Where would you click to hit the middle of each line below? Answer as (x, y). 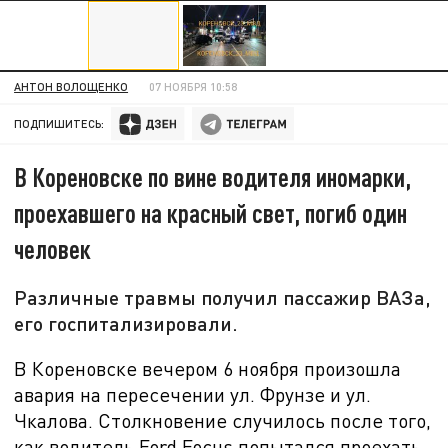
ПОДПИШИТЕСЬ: (59, 124)
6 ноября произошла (312, 368)
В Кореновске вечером (119, 368)
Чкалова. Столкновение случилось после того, (223, 420)
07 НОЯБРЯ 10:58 (193, 87)
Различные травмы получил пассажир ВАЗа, (223, 296)
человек (53, 248)
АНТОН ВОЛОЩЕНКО (71, 87)
